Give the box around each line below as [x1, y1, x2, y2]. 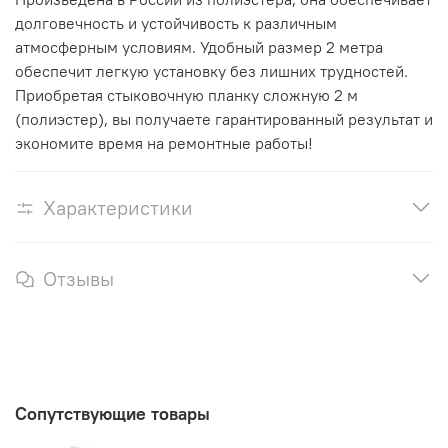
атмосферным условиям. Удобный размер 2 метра [15, 37, 383, 58]
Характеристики [43, 195, 193, 221]
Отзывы [43, 266, 114, 292]
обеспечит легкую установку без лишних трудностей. [15, 61, 408, 82]
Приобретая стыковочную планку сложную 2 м [15, 85, 358, 106]
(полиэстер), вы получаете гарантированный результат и [15, 109, 433, 130]
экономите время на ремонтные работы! [15, 133, 313, 154]
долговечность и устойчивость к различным [15, 13, 337, 34]
